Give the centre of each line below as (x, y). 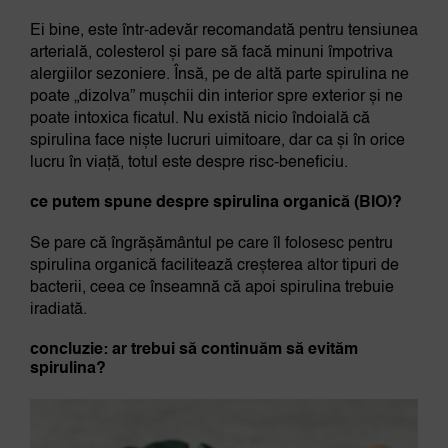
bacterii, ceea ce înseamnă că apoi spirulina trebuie (211, 288)
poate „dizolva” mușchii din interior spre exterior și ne (216, 97)
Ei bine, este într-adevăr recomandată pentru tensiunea (223, 31)
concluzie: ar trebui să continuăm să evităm (193, 350)
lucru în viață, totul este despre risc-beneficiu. (188, 163)
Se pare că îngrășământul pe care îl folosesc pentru (211, 244)
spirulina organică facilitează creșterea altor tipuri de (214, 266)
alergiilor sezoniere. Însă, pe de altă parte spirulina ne (219, 75)
